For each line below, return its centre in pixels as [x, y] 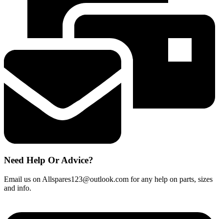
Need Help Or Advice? [49, 160]
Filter [11, 13]
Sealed [14, 40]
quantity [16, 48]
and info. [18, 188]
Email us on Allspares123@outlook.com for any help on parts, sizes [108, 179]
